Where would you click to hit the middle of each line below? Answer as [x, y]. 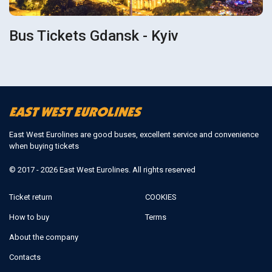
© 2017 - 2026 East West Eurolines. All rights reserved [102, 169]
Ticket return [31, 197]
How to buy [29, 217]
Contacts [25, 257]
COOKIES [161, 197]
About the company [44, 237]
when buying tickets [44, 146]
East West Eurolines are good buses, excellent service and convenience [134, 134]
